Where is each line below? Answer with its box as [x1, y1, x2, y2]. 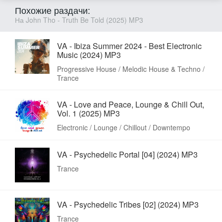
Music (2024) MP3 [57, 49, 121, 60]
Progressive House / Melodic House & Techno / [57, 63, 205, 74]
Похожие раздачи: [15, 3, 90, 16]
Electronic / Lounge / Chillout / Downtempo [57, 122, 190, 132]
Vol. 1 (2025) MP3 [57, 107, 120, 119]
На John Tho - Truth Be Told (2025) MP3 [15, 14, 143, 25]
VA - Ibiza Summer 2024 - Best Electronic [57, 40, 202, 52]
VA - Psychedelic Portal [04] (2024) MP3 [57, 148, 198, 160]
